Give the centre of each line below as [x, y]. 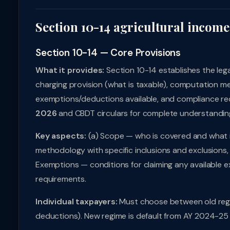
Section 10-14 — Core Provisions [108, 53]
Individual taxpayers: [76, 202]
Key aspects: [61, 136]
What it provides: [70, 70]
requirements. [61, 179]
